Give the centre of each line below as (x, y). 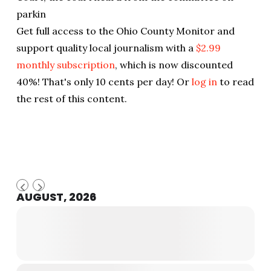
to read (235, 81)
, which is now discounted (174, 64)
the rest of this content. (71, 98)
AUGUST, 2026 (56, 197)
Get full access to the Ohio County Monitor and (125, 31)
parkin (31, 14)
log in (204, 81)
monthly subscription (65, 64)
